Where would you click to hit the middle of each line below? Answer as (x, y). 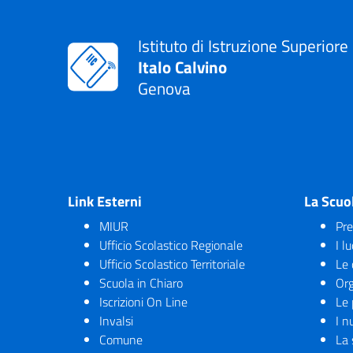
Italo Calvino (182, 67)
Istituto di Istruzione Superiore (243, 45)
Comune (121, 339)
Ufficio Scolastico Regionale (171, 245)
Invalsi (116, 320)
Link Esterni (105, 201)
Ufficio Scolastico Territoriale (172, 264)
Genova (164, 88)
